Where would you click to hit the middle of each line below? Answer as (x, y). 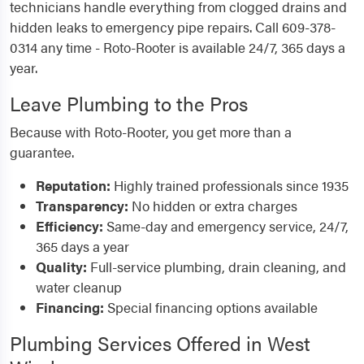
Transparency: (82, 206)
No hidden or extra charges (213, 206)
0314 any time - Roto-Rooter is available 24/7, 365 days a (178, 48)
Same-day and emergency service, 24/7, (226, 226)
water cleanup (79, 287)
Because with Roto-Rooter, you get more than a (151, 132)
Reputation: (73, 186)
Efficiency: (69, 226)
